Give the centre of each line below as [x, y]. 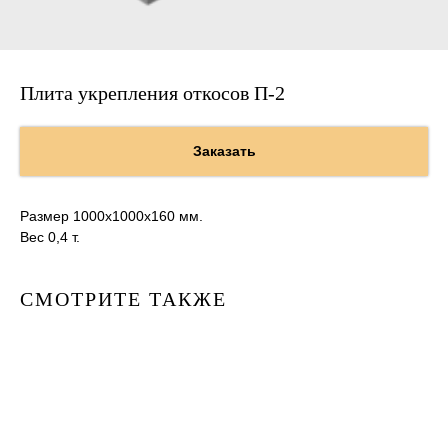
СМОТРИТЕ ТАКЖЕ [123, 299]
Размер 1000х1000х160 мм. [111, 216]
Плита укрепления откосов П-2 [152, 93]
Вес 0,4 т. [50, 237]
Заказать [224, 151]
